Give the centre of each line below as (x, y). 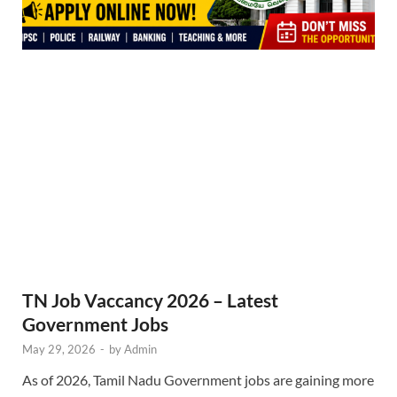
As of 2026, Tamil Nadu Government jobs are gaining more (198, 379)
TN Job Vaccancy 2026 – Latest (150, 300)
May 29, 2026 (59, 349)
